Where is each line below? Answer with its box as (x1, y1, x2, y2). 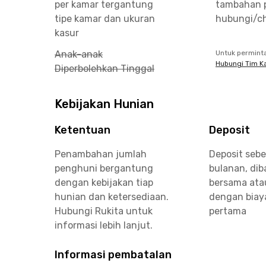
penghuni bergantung (55, 163, 153, 174)
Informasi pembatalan (55, 248, 172, 261)
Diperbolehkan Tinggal (55, 63, 154, 74)
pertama (209, 205, 247, 217)
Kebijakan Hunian (55, 97, 154, 111)
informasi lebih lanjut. (55, 220, 153, 231)
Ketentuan (55, 123, 110, 137)
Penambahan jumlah (55, 148, 147, 160)
